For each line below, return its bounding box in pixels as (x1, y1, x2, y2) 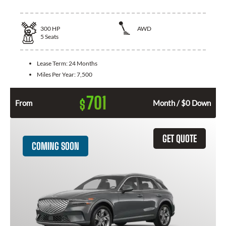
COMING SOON (32, 140, 79, 152)
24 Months (69, 59, 97, 67)
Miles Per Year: (37, 70, 77, 78)
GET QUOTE (162, 132, 197, 144)
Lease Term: (37, 59, 69, 67)
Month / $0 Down (153, 98, 211, 107)
